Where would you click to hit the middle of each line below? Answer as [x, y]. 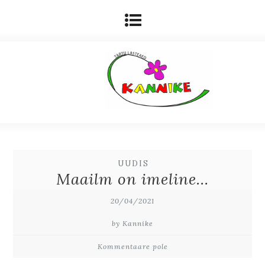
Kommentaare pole [132, 246]
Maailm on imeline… [132, 179]
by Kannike [132, 223]
